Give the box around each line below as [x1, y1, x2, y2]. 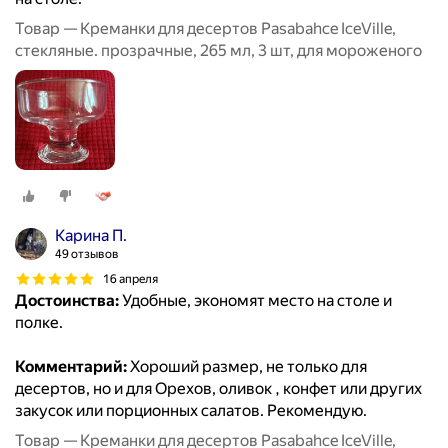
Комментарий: [15, 357, 127, 377]
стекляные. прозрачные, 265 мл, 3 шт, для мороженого [15, 41, 422, 61]
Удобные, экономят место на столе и [119, 291, 392, 311]
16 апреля [103, 271, 158, 286]
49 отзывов [55, 247, 119, 262]
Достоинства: [15, 291, 119, 311]
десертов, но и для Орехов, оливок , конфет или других [15, 379, 422, 399]
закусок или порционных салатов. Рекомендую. [15, 401, 367, 421]
